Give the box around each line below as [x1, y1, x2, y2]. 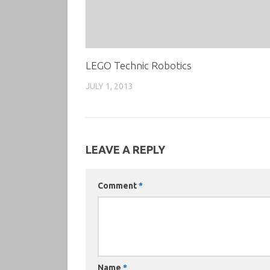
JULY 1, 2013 [86, 81, 133, 91]
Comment [98, 180, 139, 190]
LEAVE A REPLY [86, 143, 165, 155]
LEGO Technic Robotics [86, 59, 192, 71]
